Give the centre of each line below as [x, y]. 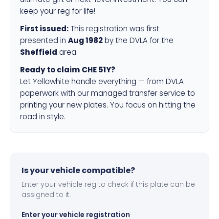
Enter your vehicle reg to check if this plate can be [108, 184]
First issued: [44, 29]
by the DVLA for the [138, 40]
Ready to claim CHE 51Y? [68, 70]
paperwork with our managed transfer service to [108, 93]
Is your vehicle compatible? [78, 170]
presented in [44, 40]
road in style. [43, 117]
